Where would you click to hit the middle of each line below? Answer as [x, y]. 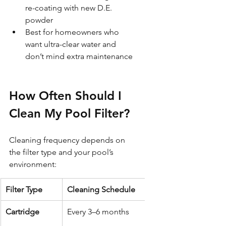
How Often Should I [67, 95]
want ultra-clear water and [72, 44]
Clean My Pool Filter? [69, 113]
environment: [33, 164]
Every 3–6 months [98, 211]
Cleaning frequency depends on [68, 140]
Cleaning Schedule [101, 189]
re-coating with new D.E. [70, 8]
